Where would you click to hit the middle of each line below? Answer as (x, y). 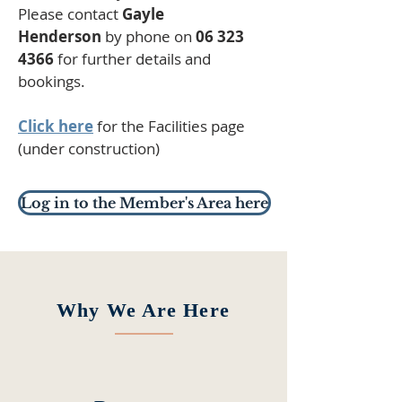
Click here (56, 126)
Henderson (60, 36)
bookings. (52, 81)
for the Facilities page (169, 126)
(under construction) (89, 149)
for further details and (132, 59)
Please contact (70, 14)
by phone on (149, 36)
